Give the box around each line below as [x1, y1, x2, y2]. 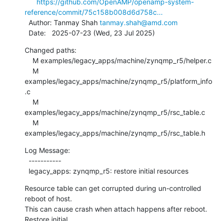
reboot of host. [25, 194, 72, 203]
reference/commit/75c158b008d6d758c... [25, 7, 163, 16]
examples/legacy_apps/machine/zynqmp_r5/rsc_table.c [25, 108, 205, 116]
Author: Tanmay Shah [29, 18, 100, 27]
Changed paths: [25, 45, 76, 54]
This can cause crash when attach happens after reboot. [25, 204, 207, 213]
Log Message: [25, 146, 70, 154]
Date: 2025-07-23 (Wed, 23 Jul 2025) [29, 28, 155, 37]
